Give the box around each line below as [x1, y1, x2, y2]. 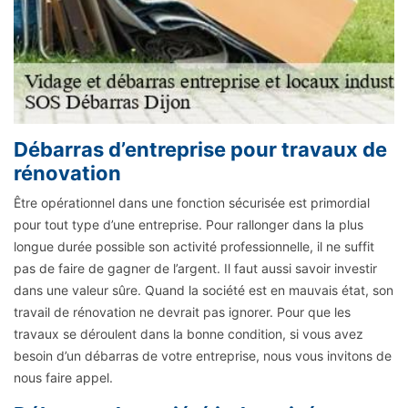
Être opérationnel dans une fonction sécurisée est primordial [14, 195, 370, 211]
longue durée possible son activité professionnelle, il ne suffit [14, 239, 374, 255]
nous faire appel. [14, 370, 113, 386]
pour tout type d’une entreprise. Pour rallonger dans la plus [14, 217, 363, 233]
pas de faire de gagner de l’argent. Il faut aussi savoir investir [14, 260, 377, 277]
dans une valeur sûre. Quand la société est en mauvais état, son [14, 282, 393, 299]
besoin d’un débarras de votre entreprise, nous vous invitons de [14, 348, 392, 364]
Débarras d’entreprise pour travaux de [14, 138, 387, 162]
